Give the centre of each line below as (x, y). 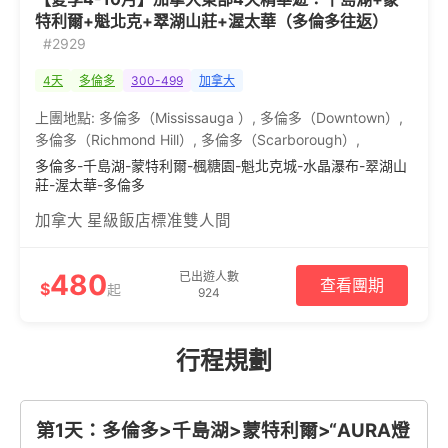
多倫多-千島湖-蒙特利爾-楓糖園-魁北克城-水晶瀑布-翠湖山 (221, 165)
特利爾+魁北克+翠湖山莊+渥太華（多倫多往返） (211, 21)
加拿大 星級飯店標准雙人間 (133, 220)
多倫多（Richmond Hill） (114, 139)
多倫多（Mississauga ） (175, 117)
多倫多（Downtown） (329, 117)
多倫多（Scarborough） (278, 139)
